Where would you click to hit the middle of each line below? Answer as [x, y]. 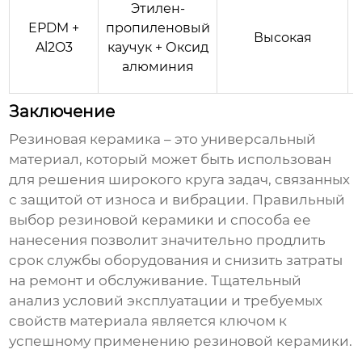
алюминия [158, 67]
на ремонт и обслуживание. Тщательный [156, 281]
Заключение [62, 112]
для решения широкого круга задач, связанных [180, 180]
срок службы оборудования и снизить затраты [176, 261]
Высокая [282, 38]
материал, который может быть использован [170, 160]
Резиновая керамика [85, 139]
